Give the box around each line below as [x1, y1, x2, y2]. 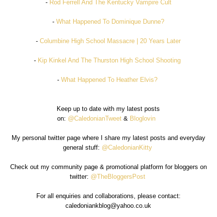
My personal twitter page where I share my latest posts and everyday [11, 134, 205, 141]
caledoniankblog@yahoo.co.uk [65, 201, 152, 209]
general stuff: [62, 143, 102, 151]
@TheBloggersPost [90, 172, 145, 180]
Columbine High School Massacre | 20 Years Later [40, 37, 181, 45]
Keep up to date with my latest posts [57, 105, 160, 112]
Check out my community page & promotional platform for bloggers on [10, 163, 207, 170]
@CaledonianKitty [101, 143, 152, 151]
